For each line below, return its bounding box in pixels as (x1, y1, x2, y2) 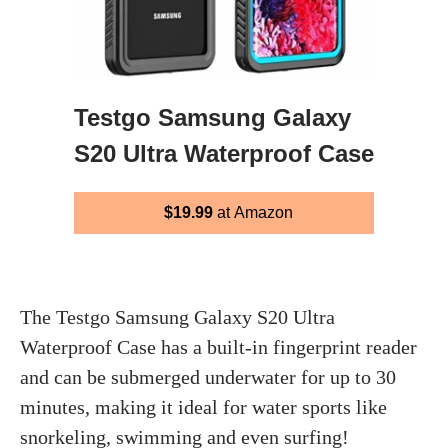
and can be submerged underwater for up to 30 (20, 365, 396, 388)
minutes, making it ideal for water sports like (20, 395, 387, 418)
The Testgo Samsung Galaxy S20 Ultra (20, 305, 335, 328)
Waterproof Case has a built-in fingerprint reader (20, 335, 417, 358)
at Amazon (212, 203, 293, 221)
